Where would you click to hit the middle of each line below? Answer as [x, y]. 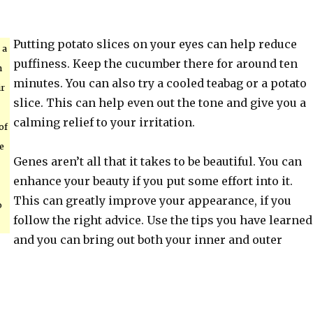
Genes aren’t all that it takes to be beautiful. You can [157, 161]
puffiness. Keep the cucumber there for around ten [155, 64]
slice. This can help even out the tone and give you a [159, 103]
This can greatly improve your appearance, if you [152, 201]
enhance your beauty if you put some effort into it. [153, 181]
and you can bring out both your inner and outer [147, 240]
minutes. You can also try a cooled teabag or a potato [160, 83]
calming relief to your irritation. [104, 122]
